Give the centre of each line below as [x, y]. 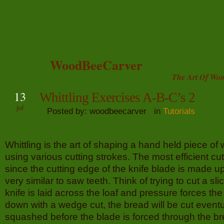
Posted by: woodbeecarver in [101, 111]
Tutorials [179, 111]
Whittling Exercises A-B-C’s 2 [117, 97]
